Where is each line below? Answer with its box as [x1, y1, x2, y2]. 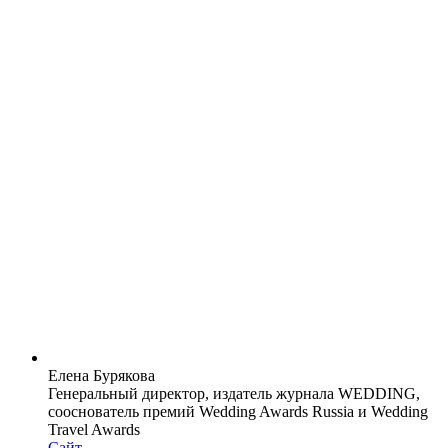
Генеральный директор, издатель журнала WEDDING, [48, 384, 420, 402]
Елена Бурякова [48, 366, 155, 384]
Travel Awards [48, 420, 140, 438]
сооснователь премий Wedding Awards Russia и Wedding [48, 402, 428, 420]
